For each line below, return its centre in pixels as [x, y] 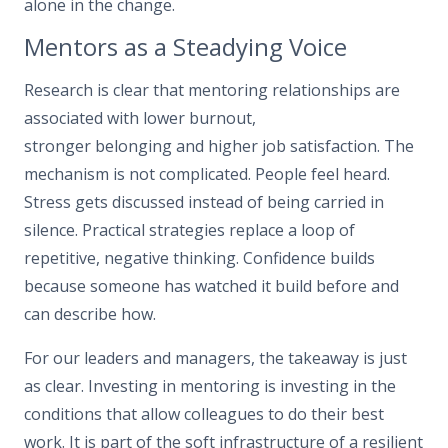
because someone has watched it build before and [211, 285]
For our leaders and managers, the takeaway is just [215, 357]
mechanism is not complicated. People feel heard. [207, 173]
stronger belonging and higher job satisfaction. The [219, 145]
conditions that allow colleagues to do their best [204, 413]
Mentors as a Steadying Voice [185, 47]
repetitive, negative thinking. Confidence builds [199, 257]
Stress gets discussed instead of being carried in [204, 201]
